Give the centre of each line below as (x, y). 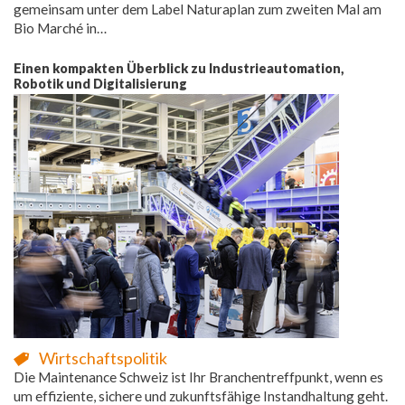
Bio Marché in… (60, 28)
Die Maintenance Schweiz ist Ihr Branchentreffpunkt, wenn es (198, 377)
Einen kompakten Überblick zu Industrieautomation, (179, 68)
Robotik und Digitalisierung (100, 83)
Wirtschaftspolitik (103, 358)
